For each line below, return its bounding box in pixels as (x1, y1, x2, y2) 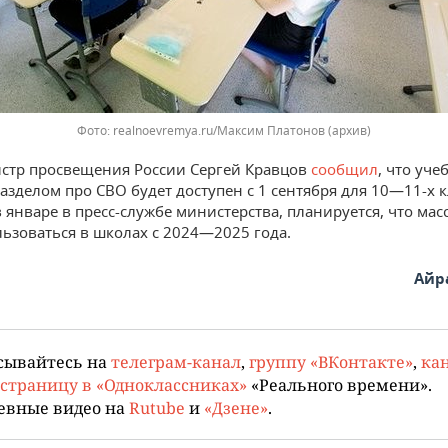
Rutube (129, 397, 185, 418)
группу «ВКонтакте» (249, 351, 413, 372)
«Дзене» (204, 397, 268, 418)
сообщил (311, 159, 378, 179)
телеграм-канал (111, 351, 241, 372)
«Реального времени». (247, 374, 432, 395)
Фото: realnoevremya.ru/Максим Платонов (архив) (77, 122, 371, 139)
